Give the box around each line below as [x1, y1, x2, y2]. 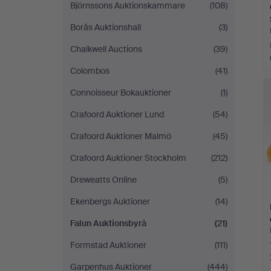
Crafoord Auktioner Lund [70, 109, 164, 120]
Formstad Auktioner [70, 240, 146, 250]
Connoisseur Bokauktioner [70, 87, 171, 98]
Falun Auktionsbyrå [70, 218, 146, 229]
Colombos [70, 65, 109, 76]
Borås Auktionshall [70, 22, 141, 33]
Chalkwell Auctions [70, 44, 142, 54]
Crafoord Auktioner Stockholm [70, 152, 186, 163]
